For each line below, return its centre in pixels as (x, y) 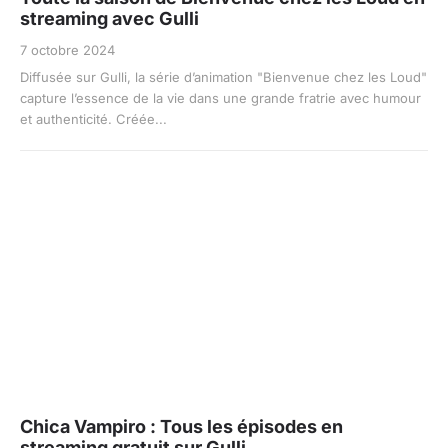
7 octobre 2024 (67, 50)
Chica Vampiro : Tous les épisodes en (181, 427)
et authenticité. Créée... (93, 119)
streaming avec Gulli (109, 19)
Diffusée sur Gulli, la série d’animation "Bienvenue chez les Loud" (223, 77)
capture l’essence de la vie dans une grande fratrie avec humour (220, 98)
